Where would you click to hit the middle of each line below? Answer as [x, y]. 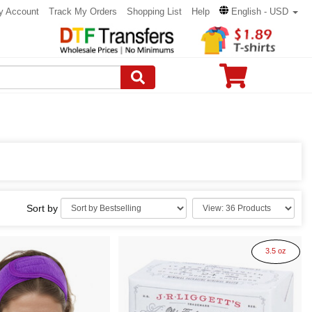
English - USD [260, 11]
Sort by [44, 208]
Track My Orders [83, 11]
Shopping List [154, 11]
